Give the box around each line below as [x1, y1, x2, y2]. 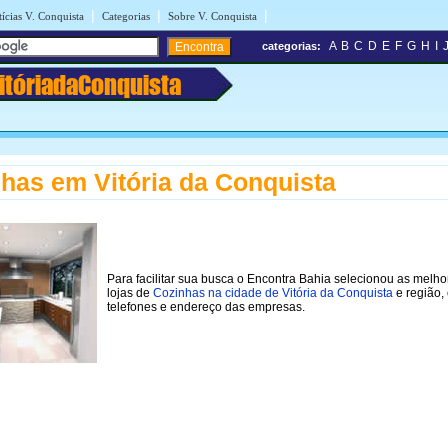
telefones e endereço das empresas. [107, 299, 305, 314]
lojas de [107, 285, 153, 300]
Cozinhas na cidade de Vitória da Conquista [153, 285, 393, 300]
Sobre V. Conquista [168, 10, 257, 22]
